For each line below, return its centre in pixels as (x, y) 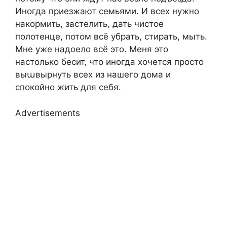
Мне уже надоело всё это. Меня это (92, 49)
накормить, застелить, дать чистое (89, 24)
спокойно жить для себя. (68, 87)
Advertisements (48, 113)
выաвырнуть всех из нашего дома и (93, 74)
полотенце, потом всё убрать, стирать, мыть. (111, 36)
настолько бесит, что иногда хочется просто (109, 62)
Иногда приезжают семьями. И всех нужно (107, 11)
